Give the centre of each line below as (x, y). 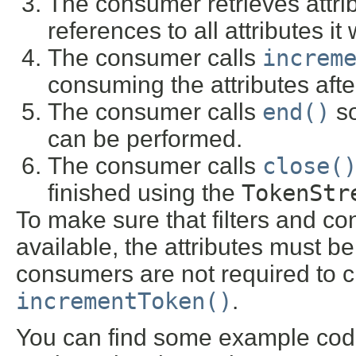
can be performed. (145, 139)
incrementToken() (124, 302)
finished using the (145, 193)
